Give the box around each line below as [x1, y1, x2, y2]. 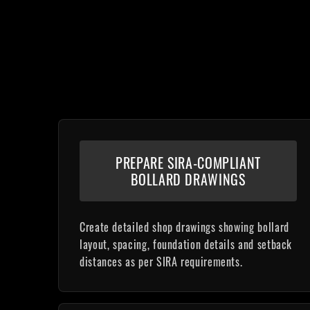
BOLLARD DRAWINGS [131, 169, 246, 190]
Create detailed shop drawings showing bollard [80, 219, 289, 235]
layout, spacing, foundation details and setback [80, 236, 293, 253]
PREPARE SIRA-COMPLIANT [115, 152, 262, 173]
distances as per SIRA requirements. [80, 253, 243, 270]
